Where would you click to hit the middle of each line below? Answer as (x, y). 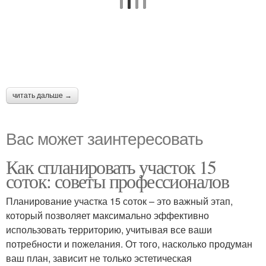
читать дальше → (42, 95)
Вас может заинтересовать (104, 137)
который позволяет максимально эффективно (107, 215)
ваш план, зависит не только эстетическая (99, 258)
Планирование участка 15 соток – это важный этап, (119, 201)
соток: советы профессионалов (118, 180)
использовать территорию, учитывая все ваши (109, 229)
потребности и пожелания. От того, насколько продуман (129, 243)
